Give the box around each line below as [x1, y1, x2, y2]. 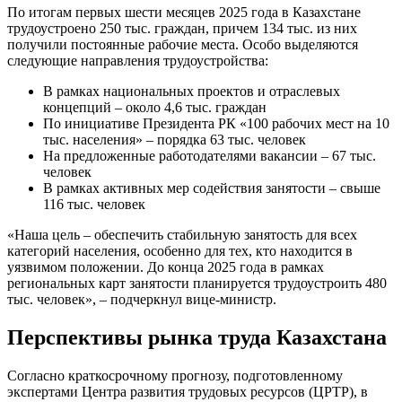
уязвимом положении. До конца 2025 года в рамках [7, 259, 324, 275]
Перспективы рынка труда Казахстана [7, 326, 387, 350]
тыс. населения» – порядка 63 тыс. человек [43, 132, 306, 148]
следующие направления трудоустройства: [7, 53, 268, 69]
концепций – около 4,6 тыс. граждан [43, 100, 267, 116]
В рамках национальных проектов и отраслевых [43, 83, 340, 100]
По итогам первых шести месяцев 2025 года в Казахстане [7, 4, 361, 21]
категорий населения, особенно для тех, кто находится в [7, 243, 353, 259]
